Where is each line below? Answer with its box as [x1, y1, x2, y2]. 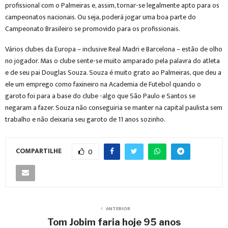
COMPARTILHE [16, 145, 62, 157]
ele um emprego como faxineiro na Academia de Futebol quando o [5, 78, 201, 90]
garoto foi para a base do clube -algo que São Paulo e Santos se [5, 90, 195, 102]
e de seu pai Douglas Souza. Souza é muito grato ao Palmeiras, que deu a [5, 67, 221, 78]
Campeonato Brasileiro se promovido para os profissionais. [5, 23, 180, 35]
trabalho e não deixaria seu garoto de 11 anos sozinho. [5, 113, 165, 125]
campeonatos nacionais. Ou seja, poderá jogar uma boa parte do [5, 11, 196, 23]
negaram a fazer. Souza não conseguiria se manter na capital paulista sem [5, 102, 222, 113]
